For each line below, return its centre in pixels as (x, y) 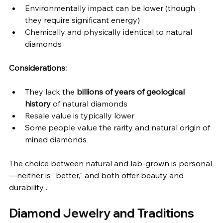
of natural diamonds (89, 104)
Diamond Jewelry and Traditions (102, 213)
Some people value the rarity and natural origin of (118, 127)
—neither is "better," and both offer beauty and (97, 175)
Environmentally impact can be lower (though (111, 8)
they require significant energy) (82, 20)
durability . (28, 187)
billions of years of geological (132, 92)
